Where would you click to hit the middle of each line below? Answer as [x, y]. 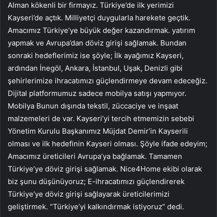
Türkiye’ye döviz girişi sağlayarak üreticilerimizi [89, 194]
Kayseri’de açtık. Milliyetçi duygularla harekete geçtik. [99, 17]
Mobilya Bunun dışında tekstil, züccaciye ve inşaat [93, 106]
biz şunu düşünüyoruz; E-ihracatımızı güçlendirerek [96, 181]
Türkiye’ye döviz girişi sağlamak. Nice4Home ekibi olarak [105, 169]
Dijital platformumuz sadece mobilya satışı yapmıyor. [97, 93]
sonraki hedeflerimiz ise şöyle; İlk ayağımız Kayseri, [96, 55]
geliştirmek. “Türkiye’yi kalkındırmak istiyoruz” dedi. [96, 206]
